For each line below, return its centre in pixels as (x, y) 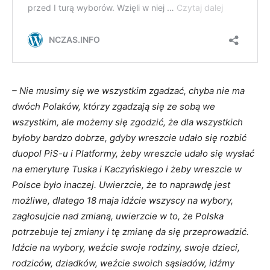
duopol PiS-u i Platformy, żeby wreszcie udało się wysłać (133, 154)
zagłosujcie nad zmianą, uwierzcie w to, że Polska (118, 216)
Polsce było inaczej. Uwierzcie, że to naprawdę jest (121, 185)
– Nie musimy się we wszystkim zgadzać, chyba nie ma (128, 91)
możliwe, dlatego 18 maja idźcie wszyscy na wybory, (123, 201)
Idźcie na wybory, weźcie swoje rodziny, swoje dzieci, (126, 248)
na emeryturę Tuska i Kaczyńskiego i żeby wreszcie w (127, 169)
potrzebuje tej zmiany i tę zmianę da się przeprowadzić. (130, 232)
